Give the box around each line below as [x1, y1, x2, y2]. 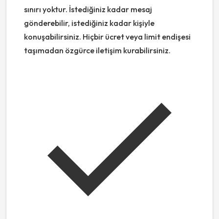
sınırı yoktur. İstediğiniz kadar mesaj [24, 4, 152, 15]
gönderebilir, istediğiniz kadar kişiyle [24, 18, 154, 28]
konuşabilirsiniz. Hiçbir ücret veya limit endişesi [24, 32, 191, 42]
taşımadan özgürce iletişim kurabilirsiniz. [24, 45, 171, 56]
